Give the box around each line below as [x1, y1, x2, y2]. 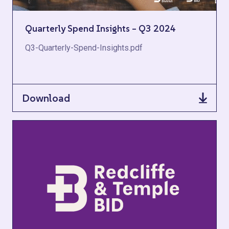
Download [22, 91, 70, 105]
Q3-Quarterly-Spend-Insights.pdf [25, 43, 143, 53]
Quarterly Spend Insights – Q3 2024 [25, 22, 176, 34]
